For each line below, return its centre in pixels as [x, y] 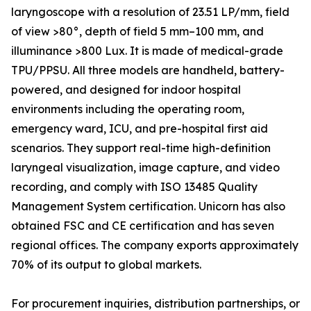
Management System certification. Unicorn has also [148, 207]
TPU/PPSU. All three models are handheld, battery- [148, 70]
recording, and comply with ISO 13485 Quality [134, 187]
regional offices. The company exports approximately [155, 245]
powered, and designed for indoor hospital [126, 90]
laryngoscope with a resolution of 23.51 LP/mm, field [150, 12]
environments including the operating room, [128, 109]
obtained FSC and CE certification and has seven [143, 226]
